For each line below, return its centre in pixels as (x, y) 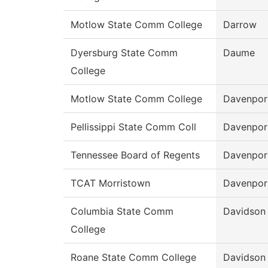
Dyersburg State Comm (124, 53)
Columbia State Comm (122, 211)
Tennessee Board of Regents (135, 155)
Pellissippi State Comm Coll (133, 127)
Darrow (240, 25)
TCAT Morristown (110, 183)
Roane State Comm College (133, 258)
